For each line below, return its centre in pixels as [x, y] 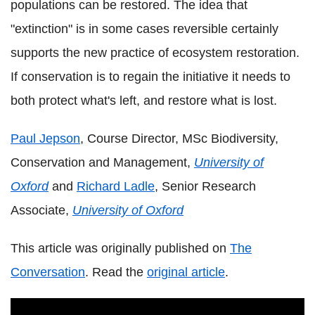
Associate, [41, 211]
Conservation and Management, [102, 163]
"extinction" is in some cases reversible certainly [144, 29]
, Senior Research [205, 187]
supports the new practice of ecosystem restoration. [155, 53]
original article [186, 272]
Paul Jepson [45, 139]
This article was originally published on [120, 249]
